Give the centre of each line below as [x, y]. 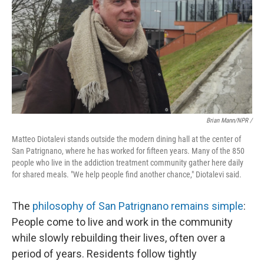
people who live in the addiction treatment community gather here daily [128, 162]
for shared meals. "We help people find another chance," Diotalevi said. [127, 174]
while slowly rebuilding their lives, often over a [118, 237]
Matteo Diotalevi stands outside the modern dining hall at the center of [126, 139]
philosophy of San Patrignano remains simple [138, 206]
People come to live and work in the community [122, 222]
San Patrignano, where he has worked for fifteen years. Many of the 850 [128, 151]
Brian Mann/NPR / [229, 120]
